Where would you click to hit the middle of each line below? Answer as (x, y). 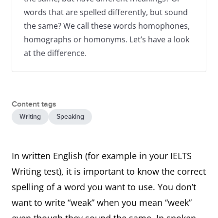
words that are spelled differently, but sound (106, 12)
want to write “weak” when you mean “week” (102, 202)
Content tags (34, 104)
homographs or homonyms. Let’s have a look (107, 39)
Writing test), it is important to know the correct (109, 171)
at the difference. (55, 53)
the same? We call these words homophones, (107, 26)
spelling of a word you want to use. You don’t (104, 187)
